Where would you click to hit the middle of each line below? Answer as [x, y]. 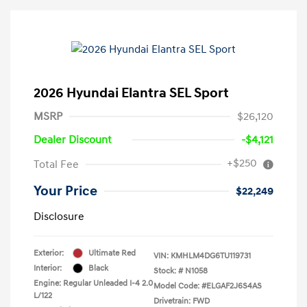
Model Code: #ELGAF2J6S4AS [208, 286]
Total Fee [56, 164]
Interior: [48, 268]
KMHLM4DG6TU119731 [211, 256]
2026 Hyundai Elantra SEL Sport [131, 93]
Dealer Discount [73, 139]
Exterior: [49, 253]
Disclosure [59, 216]
